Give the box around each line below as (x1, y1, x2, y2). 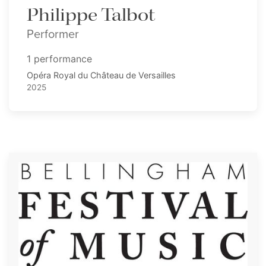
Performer (27, 24, 79, 42)
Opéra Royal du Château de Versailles (27, 69, 176, 80)
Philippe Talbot (27, 3, 155, 27)
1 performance (27, 52, 92, 65)
